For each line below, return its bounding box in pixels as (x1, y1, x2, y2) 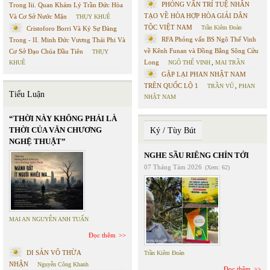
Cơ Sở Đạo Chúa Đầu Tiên (9, 48, 83, 55)
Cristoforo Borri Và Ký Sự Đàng (27, 25, 117, 32)
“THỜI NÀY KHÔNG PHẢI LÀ (9, 114, 117, 123)
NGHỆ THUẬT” (9, 137, 66, 146)
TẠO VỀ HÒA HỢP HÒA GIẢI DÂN (144, 12, 248, 19)
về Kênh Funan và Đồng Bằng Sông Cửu (144, 47, 259, 54)
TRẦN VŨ (207, 83, 234, 89)
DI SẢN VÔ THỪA (27, 249, 81, 256)
